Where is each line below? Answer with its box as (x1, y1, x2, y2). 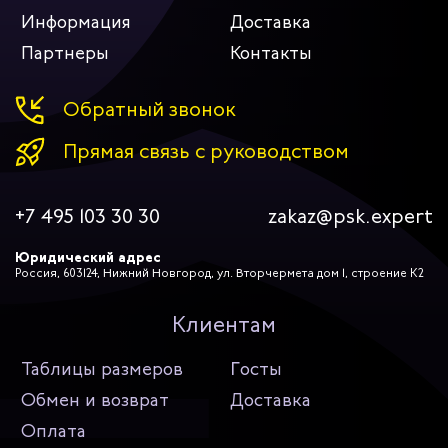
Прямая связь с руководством (63, 138, 349, 165)
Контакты (230, 41, 312, 65)
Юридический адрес (15, 247, 161, 267)
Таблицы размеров (21, 357, 183, 381)
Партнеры (21, 41, 109, 65)
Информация (21, 10, 131, 34)
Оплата (21, 419, 86, 443)
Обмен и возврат (21, 388, 169, 412)
